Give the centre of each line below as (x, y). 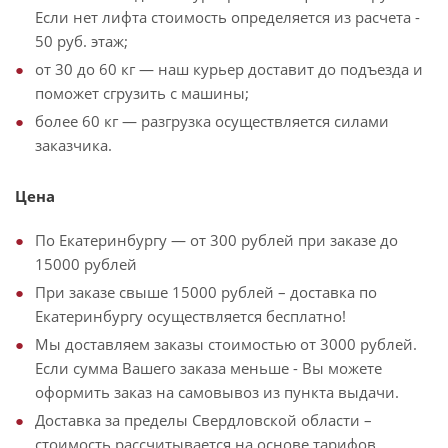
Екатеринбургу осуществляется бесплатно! (190, 316)
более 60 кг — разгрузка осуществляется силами (212, 121)
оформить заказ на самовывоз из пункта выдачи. (217, 392)
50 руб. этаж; (81, 41)
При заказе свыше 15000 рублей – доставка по (206, 292)
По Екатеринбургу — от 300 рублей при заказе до (216, 240)
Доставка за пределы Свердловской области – (203, 420)
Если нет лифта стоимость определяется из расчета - (227, 17)
